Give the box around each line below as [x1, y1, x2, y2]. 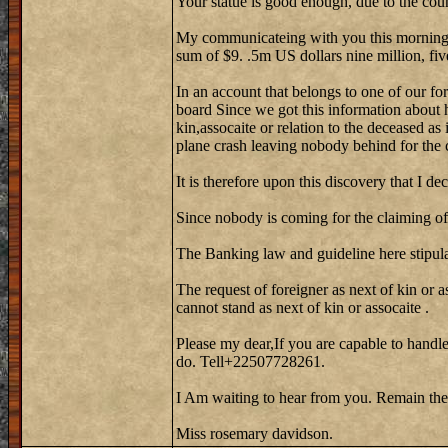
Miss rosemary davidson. [176, 425, 333, 442]
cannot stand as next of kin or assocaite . [176, 299, 429, 316]
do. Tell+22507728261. [176, 353, 325, 370]
